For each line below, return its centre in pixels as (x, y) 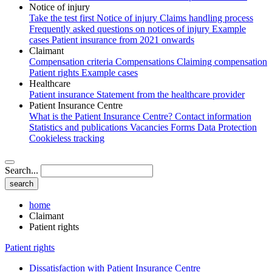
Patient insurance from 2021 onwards (123, 39)
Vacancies (150, 127)
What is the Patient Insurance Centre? (102, 116)
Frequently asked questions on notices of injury (121, 29)
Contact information (213, 116)
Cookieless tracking (67, 138)
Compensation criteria (72, 61)
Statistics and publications (80, 127)
